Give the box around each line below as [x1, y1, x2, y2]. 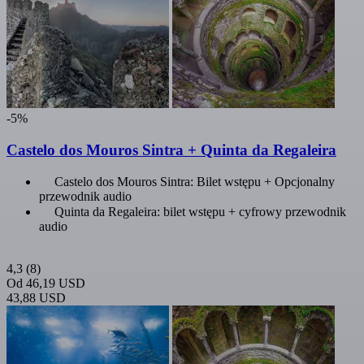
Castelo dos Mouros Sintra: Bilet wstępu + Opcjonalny [54, 175, 335, 189]
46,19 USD [26, 276, 85, 291]
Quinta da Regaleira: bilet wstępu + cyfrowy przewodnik [54, 205, 346, 219]
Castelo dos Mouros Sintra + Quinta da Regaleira [6, 141, 336, 158]
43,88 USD [6, 291, 66, 305]
